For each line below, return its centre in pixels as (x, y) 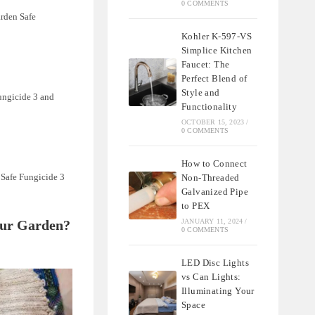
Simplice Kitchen (217, 51)
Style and (201, 93)
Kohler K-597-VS (217, 37)
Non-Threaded (211, 178)
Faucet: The (206, 65)
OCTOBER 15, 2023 (213, 122)
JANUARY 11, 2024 (212, 221)
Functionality (210, 107)
